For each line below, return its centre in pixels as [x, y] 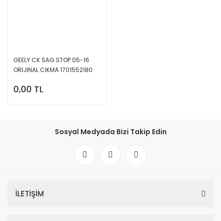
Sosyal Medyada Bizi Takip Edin [110, 131]
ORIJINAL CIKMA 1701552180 [53, 70]
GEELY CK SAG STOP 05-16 [51, 60]
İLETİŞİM [30, 193]
